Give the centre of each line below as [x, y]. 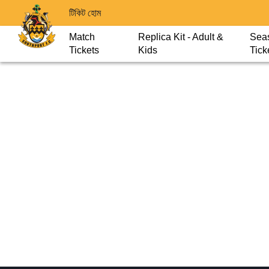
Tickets [84, 50]
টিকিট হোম [85, 13]
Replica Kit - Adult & [180, 37]
